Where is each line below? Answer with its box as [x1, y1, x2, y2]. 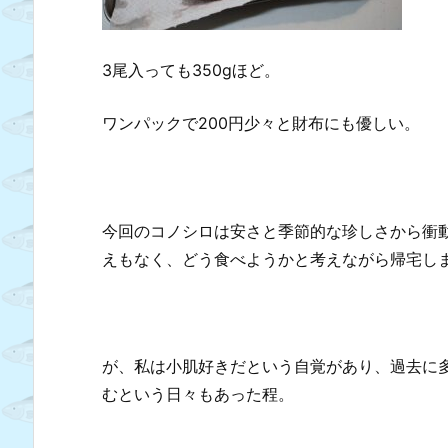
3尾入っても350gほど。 [102, 59, 280, 80]
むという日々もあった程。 [102, 383, 294, 404]
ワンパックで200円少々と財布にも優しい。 [102, 113, 420, 134]
